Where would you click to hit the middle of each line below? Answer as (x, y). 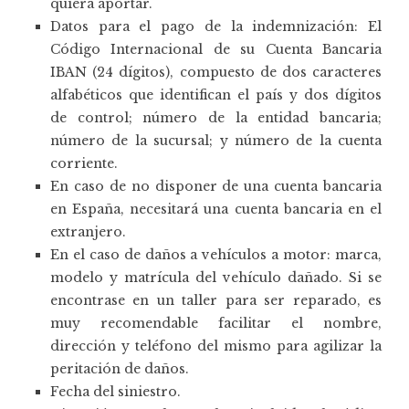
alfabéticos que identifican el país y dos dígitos (216, 94)
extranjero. (88, 231)
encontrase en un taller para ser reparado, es (216, 300)
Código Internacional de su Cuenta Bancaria (216, 49)
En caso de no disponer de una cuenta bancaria (216, 186)
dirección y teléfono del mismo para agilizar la (216, 346)
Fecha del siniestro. (115, 391)
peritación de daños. (120, 368)
